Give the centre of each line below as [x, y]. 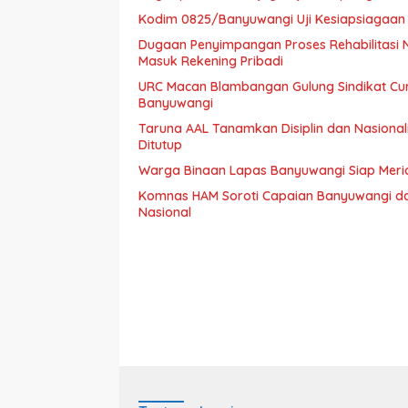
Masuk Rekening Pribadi [211, 61]
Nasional [165, 213]
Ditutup [160, 145]
